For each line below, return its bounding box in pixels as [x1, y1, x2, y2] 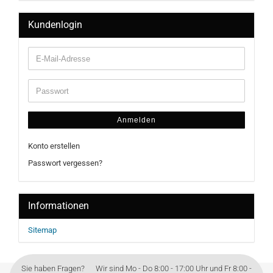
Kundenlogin [28, 19, 82, 30]
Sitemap [28, 225, 57, 235]
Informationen [28, 200, 89, 211]
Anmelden [117, 116, 156, 124]
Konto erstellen [28, 141, 80, 151]
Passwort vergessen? [28, 158, 102, 168]
